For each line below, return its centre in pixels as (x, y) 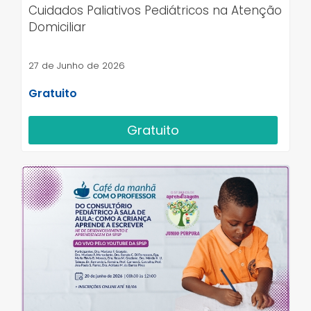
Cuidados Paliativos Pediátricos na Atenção (155, 10)
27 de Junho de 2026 (77, 65)
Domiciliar (57, 27)
